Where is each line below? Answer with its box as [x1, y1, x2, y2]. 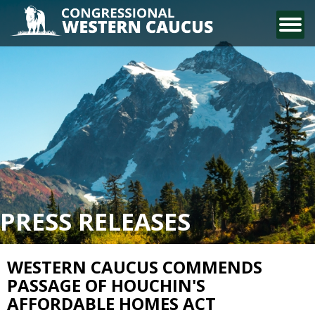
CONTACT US [7, 17, 106, 39]
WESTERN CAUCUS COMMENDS [7, 255, 262, 279]
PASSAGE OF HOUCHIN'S [7, 274, 205, 297]
